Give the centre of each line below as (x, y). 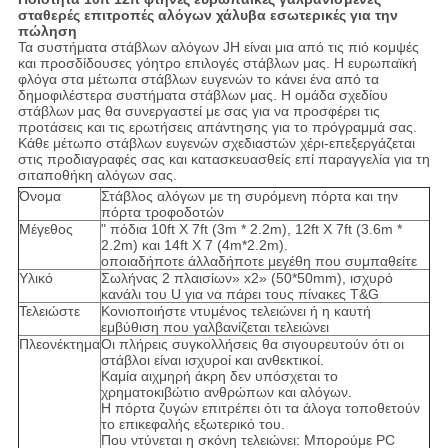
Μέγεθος (45, 229)
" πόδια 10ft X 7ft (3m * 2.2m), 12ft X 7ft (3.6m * (251, 229)
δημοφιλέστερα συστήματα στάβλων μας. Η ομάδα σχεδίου (202, 95)
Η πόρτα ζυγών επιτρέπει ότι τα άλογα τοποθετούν (260, 408)
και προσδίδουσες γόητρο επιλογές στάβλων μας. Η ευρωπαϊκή (217, 63)
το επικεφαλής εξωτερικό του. (192, 424)
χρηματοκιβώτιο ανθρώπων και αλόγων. (226, 392)
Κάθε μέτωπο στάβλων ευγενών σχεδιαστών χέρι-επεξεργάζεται (216, 143)
